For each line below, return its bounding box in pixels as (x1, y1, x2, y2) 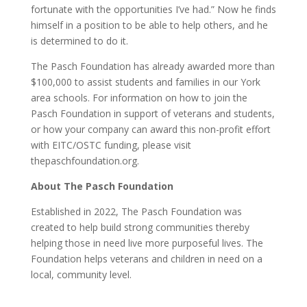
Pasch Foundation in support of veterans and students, (30, 107, 275, 120)
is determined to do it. (30, 34, 128, 47)
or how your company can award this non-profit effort (30, 123, 271, 136)
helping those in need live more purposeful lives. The (30, 236, 263, 249)
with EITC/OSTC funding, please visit (30, 138, 191, 151)
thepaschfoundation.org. (30, 154, 139, 167)
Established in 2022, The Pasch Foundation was (30, 205, 242, 218)
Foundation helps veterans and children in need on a (30, 252, 262, 265)
